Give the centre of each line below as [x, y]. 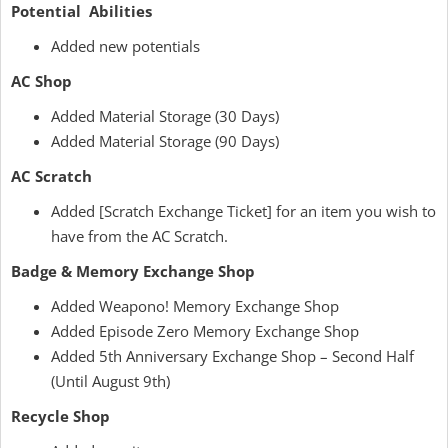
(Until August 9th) [110, 381]
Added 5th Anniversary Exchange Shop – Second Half [232, 356]
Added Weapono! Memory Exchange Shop [195, 306]
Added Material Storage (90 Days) [165, 141]
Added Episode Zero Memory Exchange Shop [205, 331]
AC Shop [41, 81]
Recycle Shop [60, 416]
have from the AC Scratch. [139, 236]
